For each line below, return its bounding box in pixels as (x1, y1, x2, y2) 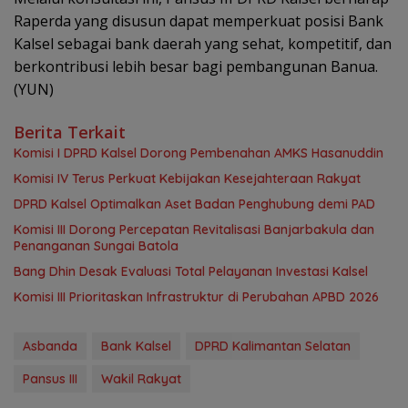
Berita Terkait (14, 121, 126, 144)
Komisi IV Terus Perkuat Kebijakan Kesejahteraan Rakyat (14, 170, 361, 188)
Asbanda (23, 338, 77, 355)
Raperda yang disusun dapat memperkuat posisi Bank (14, 11, 383, 32)
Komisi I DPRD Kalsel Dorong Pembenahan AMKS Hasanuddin (14, 145, 383, 162)
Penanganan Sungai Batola (14, 238, 178, 255)
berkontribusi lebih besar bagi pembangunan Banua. (14, 56, 378, 77)
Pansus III (23, 371, 77, 388)
